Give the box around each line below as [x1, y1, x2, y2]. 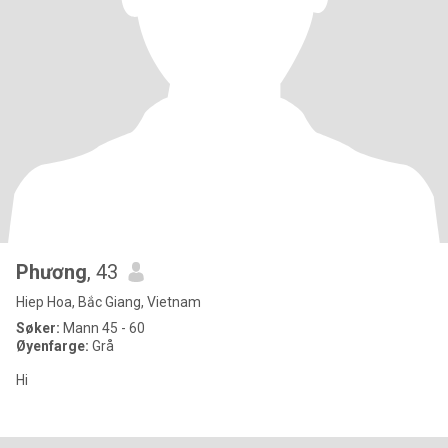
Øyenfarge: [16, 338, 92, 354]
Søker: [16, 320, 60, 336]
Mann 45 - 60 [60, 320, 145, 336]
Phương [16, 260, 87, 284]
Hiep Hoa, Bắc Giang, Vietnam [16, 294, 201, 310]
